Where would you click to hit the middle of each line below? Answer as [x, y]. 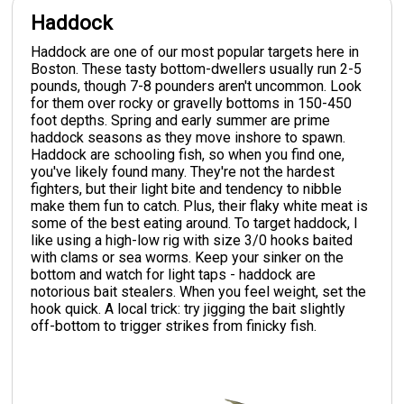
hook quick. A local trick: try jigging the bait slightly [188, 308]
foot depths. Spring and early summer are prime [181, 120]
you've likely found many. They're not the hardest [183, 171]
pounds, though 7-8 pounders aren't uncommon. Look [197, 86]
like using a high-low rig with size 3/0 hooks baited [192, 240]
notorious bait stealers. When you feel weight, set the [199, 291]
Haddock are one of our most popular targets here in [195, 51]
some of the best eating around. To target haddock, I [195, 223]
